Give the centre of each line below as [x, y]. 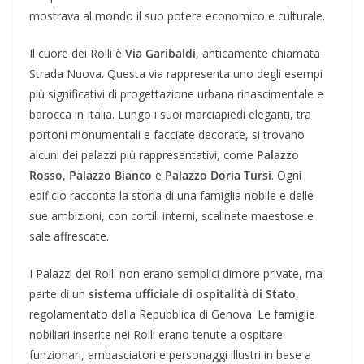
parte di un [59, 293]
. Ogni [286, 175]
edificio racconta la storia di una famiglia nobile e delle [171, 195]
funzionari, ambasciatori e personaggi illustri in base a [170, 354]
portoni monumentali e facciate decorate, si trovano [167, 134]
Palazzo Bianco [110, 175]
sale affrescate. [69, 236]
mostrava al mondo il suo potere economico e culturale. [177, 15]
